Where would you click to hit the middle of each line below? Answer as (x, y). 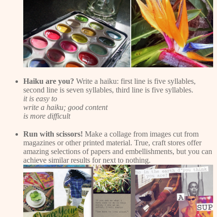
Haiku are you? (49, 81)
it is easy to (40, 98)
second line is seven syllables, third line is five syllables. (108, 90)
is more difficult (47, 116)
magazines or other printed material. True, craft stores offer (112, 142)
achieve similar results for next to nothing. (87, 160)
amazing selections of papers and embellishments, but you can (118, 151)
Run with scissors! (53, 134)
